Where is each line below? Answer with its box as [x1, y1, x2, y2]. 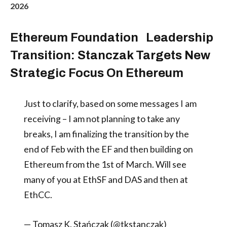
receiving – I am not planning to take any [23, 113, 180, 125]
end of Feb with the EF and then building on [23, 143, 193, 155]
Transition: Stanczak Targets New [10, 49, 210, 62]
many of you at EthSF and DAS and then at [23, 174, 188, 185]
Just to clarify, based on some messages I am [23, 98, 197, 109]
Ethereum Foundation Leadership [10, 31, 213, 45]
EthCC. [23, 189, 52, 201]
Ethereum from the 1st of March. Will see [23, 159, 186, 170]
